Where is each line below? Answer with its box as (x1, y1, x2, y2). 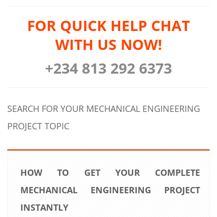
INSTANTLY (20, 201, 68, 213)
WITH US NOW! (55, 34, 162, 54)
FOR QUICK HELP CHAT (27, 15, 190, 35)
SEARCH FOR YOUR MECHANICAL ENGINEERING (7, 102, 200, 114)
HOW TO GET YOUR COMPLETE (20, 166, 200, 178)
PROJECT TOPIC (7, 120, 69, 132)
